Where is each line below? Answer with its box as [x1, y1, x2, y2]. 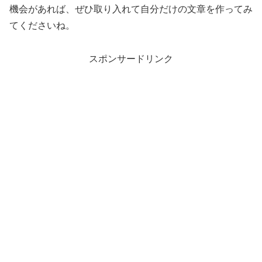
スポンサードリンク [89, 54, 173, 64]
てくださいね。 [9, 20, 75, 31]
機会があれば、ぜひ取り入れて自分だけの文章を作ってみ [9, 4, 253, 15]
